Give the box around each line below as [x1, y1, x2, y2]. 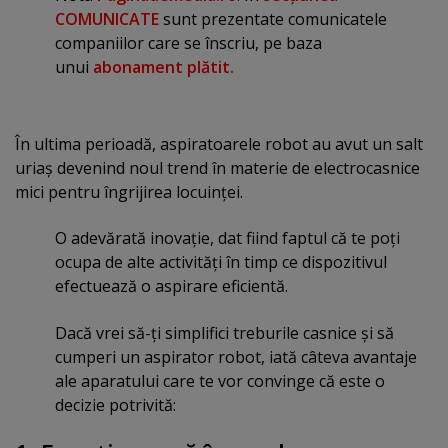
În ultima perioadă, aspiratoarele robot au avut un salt [15, 132, 423, 155]
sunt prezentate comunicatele [163, 7, 387, 30]
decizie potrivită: [55, 393, 176, 416]
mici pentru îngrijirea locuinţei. [15, 180, 243, 203]
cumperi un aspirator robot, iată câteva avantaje [55, 345, 417, 368]
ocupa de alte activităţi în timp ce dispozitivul [55, 251, 387, 274]
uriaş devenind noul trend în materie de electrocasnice [15, 156, 420, 179]
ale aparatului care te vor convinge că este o [55, 369, 385, 392]
